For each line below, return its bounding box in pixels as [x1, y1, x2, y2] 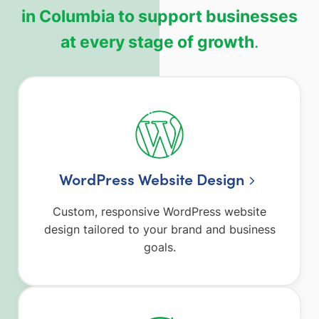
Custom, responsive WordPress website [53, 204, 266, 219]
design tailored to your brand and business [43, 221, 276, 236]
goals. [143, 239, 176, 254]
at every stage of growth [61, 31, 254, 51]
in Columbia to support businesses [21, 6, 298, 26]
